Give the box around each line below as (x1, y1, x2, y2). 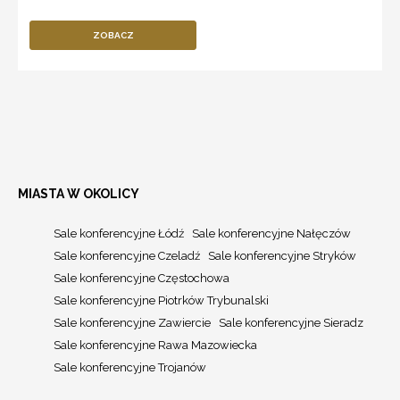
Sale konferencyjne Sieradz (219, 316, 363, 330)
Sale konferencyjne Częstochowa (54, 271, 229, 286)
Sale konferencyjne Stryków (208, 249, 356, 263)
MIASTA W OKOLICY (18, 187, 139, 202)
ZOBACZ (92, 30, 134, 41)
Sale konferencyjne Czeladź (54, 249, 200, 263)
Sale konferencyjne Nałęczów (192, 227, 351, 241)
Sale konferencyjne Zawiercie (54, 316, 211, 330)
